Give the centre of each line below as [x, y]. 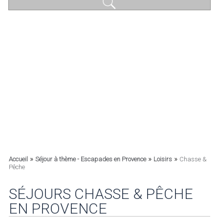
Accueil [18, 159]
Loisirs [163, 159]
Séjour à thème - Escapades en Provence [90, 159]
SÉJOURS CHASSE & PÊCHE [101, 194]
